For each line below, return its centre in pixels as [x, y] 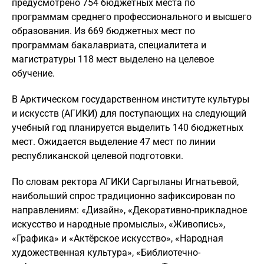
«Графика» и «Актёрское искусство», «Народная [118, 238]
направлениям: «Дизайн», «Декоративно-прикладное [129, 210]
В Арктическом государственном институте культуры [131, 99]
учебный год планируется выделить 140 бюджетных [128, 128]
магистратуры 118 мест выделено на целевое [113, 59]
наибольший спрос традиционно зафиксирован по [123, 196]
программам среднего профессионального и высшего [132, 17]
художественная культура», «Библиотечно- [106, 253]
